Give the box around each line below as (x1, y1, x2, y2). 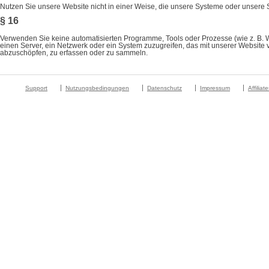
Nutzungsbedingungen (65, 85, 129, 91)
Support (25, 85, 47, 91)
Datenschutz (147, 85, 182, 91)
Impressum (200, 85, 230, 91)
